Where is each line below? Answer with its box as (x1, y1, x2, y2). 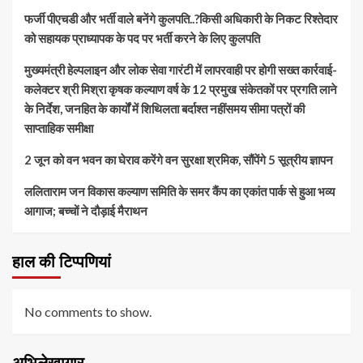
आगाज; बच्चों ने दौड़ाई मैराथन (24, 203, 147, 218)
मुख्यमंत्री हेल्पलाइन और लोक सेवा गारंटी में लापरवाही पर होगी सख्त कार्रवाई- (24, 62, 337, 77)
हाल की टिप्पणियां (12, 251, 111, 271)
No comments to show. (24, 303, 152, 319)
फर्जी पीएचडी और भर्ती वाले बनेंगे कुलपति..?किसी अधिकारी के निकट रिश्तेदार (24, 11, 338, 26)
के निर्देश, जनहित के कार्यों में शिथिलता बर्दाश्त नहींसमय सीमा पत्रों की (24, 100, 305, 116)
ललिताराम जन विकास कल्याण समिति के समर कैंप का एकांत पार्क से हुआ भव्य (24, 183, 335, 199)
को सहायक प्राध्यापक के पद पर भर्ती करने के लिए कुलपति (24, 30, 260, 45)
